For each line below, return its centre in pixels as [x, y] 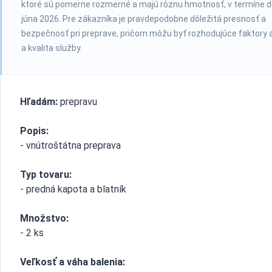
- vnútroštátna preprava [70, 145]
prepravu [77, 102]
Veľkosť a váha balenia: [73, 262]
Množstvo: [44, 218]
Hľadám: [39, 102]
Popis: [34, 131]
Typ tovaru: [46, 175]
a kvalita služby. [52, 48]
